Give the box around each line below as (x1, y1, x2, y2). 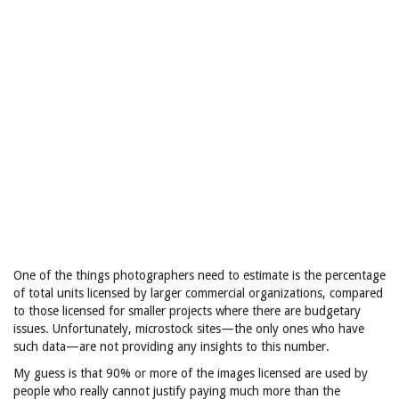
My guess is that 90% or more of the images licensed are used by (13, 366, 368, 380)
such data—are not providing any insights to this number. (13, 339, 330, 354)
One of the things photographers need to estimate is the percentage (13, 268, 386, 282)
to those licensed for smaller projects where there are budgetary (13, 304, 361, 318)
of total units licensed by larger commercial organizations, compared (13, 286, 383, 300)
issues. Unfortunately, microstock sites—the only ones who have (13, 322, 364, 336)
